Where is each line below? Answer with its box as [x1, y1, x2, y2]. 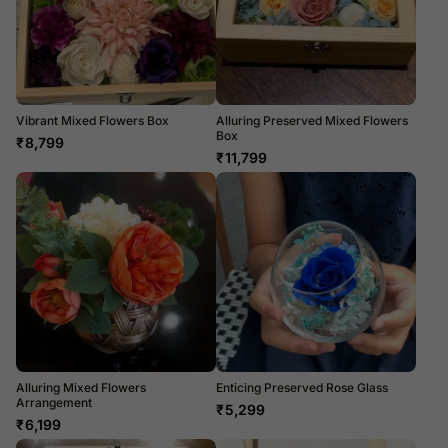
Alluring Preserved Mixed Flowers [216, 112, 408, 128]
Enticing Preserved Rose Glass [216, 379, 388, 395]
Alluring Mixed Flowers [16, 379, 146, 395]
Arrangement [16, 394, 92, 410]
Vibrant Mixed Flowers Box [16, 112, 169, 128]
